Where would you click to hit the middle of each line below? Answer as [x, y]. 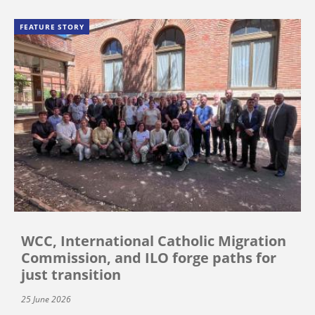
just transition [71, 274]
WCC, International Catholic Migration [154, 240]
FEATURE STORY [52, 27]
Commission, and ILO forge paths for [149, 257]
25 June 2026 [46, 299]
